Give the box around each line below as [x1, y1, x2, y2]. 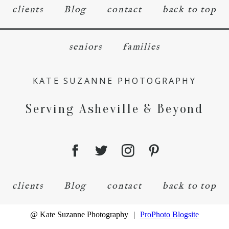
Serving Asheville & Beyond [25, 101, 204, 117]
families [123, 41, 160, 53]
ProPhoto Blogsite [140, 210, 199, 219]
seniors [69, 41, 103, 53]
